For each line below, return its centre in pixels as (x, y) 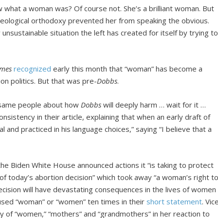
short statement (174, 201)
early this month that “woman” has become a (127, 68)
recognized (33, 68)
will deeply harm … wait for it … (154, 104)
